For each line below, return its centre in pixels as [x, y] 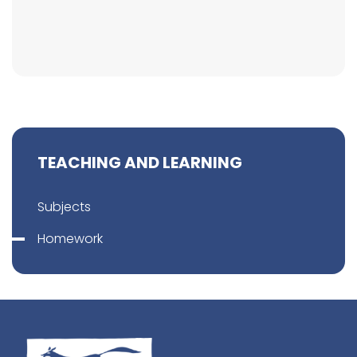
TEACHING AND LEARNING [140, 163]
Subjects [64, 207]
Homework [70, 239]
